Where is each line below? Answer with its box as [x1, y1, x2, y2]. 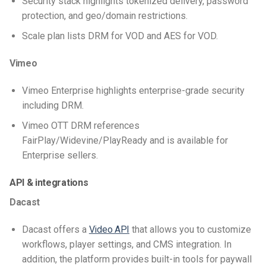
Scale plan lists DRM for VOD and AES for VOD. [21, 30, 220, 42]
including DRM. [21, 99, 86, 111]
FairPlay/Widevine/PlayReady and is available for [21, 135, 228, 147]
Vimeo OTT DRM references [21, 120, 140, 132]
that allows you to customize [129, 224, 251, 236]
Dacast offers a [21, 224, 89, 236]
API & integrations [9, 177, 88, 189]
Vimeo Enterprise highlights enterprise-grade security [21, 84, 245, 96]
